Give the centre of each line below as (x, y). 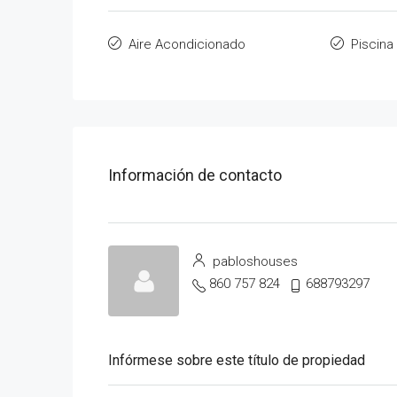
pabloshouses (253, 261)
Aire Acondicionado (187, 44)
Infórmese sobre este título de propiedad (237, 360)
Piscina (372, 44)
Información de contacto (195, 175)
